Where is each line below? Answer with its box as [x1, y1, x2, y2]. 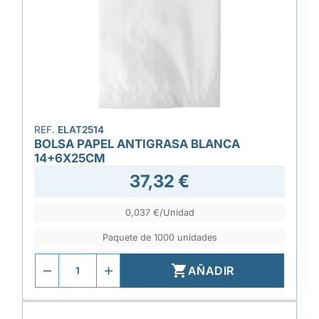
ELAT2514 [58, 124, 104, 135]
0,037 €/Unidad [125, 207, 194, 218]
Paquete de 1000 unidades [102, 232, 217, 243]
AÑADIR [187, 263, 234, 278]
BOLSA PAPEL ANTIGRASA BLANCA [34, 137, 240, 151]
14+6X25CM [34, 151, 105, 165]
